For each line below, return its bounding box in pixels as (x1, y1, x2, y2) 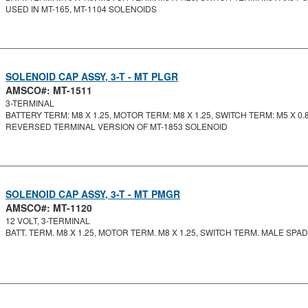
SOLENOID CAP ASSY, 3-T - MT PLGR (5, 69, 179, 83)
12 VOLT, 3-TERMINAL (5, 214, 91, 226)
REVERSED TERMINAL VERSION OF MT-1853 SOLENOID (5, 120, 228, 132)
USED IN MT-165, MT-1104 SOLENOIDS (5, 3, 157, 14)
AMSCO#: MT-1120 (5, 201, 93, 214)
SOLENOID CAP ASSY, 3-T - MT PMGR (5, 187, 181, 201)
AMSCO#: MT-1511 (5, 83, 93, 97)
